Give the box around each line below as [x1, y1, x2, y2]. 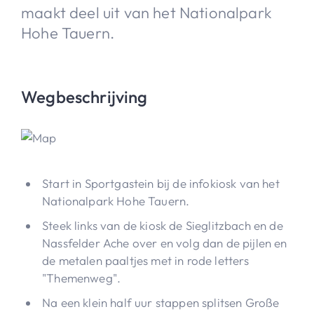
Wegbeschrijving [21, 86, 148, 107]
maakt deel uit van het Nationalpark [21, 2, 272, 22]
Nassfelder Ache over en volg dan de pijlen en [42, 235, 287, 250]
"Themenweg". [42, 270, 121, 285]
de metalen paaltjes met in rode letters [42, 252, 250, 268]
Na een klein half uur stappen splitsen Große [42, 294, 280, 310]
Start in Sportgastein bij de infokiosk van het [42, 175, 280, 191]
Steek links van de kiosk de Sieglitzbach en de [42, 217, 283, 233]
